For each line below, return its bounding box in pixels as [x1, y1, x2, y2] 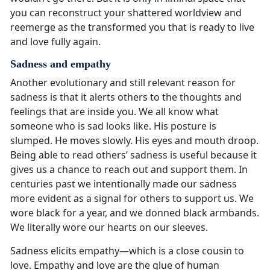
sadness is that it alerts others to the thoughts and [10, 90, 242, 104]
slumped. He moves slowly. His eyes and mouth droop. [10, 134, 259, 148]
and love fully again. [10, 35, 101, 49]
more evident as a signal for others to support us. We [10, 192, 254, 206]
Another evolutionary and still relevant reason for [10, 76, 236, 90]
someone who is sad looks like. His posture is [10, 119, 216, 133]
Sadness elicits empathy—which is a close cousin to [10, 244, 244, 258]
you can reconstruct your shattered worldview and [10, 6, 242, 20]
